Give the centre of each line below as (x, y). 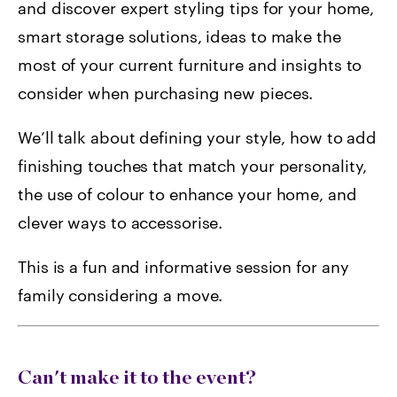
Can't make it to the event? (137, 377)
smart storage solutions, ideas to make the (179, 37)
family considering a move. (121, 296)
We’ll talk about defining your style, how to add (198, 138)
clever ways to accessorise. (121, 223)
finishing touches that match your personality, (193, 166)
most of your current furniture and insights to (190, 65)
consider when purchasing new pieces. (166, 93)
